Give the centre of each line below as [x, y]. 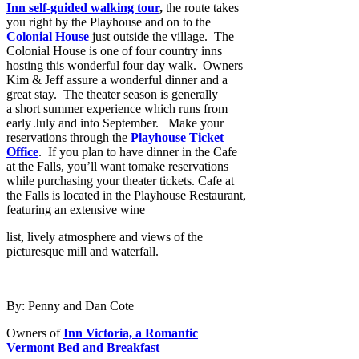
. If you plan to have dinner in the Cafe [138, 151]
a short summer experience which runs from [117, 108]
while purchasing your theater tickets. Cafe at [120, 180]
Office [22, 151]
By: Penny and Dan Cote [70, 305]
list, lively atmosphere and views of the [105, 236]
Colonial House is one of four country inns [114, 50]
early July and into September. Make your [115, 123]
